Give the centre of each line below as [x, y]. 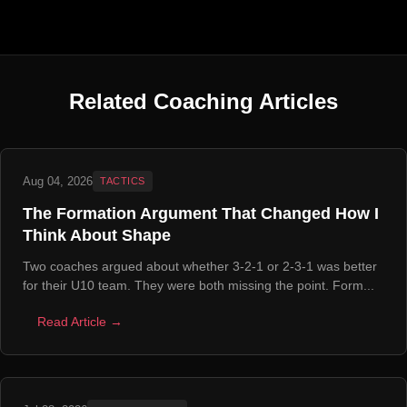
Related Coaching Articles [203, 101]
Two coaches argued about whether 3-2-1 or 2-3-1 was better [200, 267]
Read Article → [80, 323]
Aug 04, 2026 [58, 181]
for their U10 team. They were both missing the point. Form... [199, 286]
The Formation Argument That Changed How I [201, 214]
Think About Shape [97, 236]
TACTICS [123, 181]
